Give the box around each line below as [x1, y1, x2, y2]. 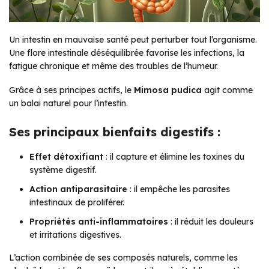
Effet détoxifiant [29, 151, 103, 163]
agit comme [202, 85, 253, 96]
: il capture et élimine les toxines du [103, 151, 244, 163]
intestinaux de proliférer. [29, 197, 124, 208]
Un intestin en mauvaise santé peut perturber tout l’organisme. [9, 34, 257, 46]
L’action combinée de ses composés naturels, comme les [9, 252, 238, 264]
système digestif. [29, 165, 97, 176]
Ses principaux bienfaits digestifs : [9, 124, 220, 140]
